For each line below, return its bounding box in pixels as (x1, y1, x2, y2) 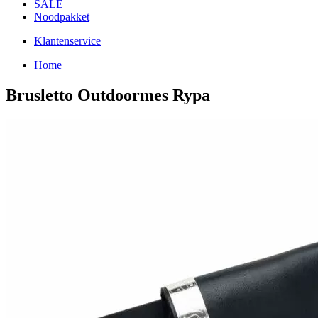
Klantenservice (34, 35, 101, 47)
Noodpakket (34, 11, 89, 23)
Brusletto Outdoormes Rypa (6, 85, 210, 104)
